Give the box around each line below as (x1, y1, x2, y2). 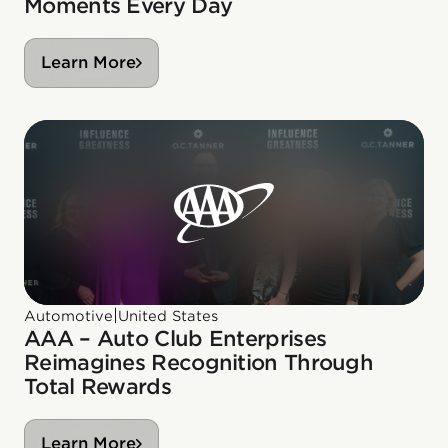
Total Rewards (24, 374, 171, 400)
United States (118, 308, 218, 325)
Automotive (24, 308, 113, 325)
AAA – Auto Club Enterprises (24, 326, 327, 352)
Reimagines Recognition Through (24, 350, 373, 376)
